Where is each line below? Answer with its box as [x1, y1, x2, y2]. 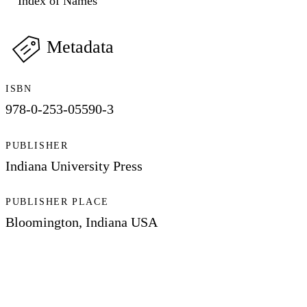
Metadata [47, 37, 114, 58]
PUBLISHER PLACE [5, 196, 109, 207]
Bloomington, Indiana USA [5, 214, 158, 230]
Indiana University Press [5, 158, 143, 173]
